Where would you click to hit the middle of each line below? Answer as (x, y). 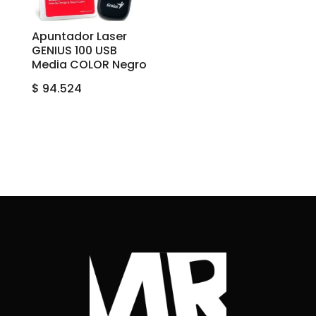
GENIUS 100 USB (74, 51)
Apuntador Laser (79, 37)
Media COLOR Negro (89, 65)
